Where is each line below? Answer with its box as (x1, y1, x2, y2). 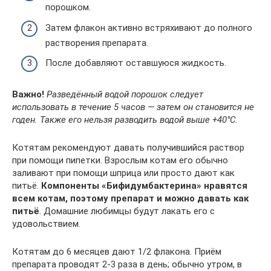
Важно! (12, 89, 44, 100)
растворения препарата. (45, 37, 148, 48)
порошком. (45, 2, 91, 13)
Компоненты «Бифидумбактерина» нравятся (41, 180, 247, 191)
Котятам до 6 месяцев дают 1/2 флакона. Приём (12, 246, 221, 257)
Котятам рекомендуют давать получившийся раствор (12, 142, 244, 153)
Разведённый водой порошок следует (47, 89, 203, 100)
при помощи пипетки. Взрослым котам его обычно (12, 155, 228, 166)
